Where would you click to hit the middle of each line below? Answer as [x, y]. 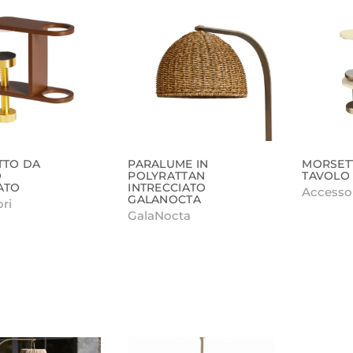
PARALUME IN [168, 163]
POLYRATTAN [167, 175]
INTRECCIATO [167, 187]
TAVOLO [326, 175]
